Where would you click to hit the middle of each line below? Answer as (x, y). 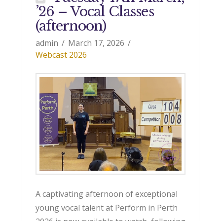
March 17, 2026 (96, 43)
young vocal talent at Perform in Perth (106, 207)
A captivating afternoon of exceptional (106, 194)
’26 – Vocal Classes (94, 12)
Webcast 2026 (61, 55)
